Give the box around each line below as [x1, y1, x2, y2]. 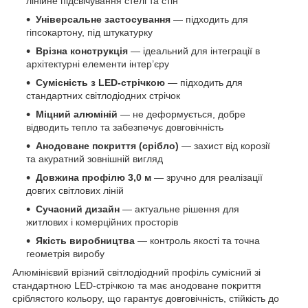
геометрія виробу [26, 248, 104, 260]
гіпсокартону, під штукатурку [26, 27, 153, 38]
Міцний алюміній [36, 109, 118, 120]
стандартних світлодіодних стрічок [26, 90, 180, 102]
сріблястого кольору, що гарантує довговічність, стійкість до [12, 293, 279, 305]
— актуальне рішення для [120, 203, 239, 215]
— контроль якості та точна [135, 235, 260, 247]
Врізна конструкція [36, 45, 128, 57]
